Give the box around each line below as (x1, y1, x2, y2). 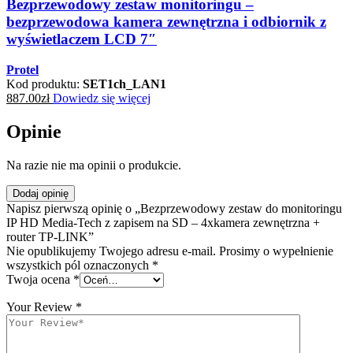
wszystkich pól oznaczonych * (6, 258, 158, 272)
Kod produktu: (6, 76, 83, 91)
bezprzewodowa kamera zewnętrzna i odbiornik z (6, 13, 326, 31)
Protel (6, 62, 39, 76)
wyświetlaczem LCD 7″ (6, 31, 157, 48)
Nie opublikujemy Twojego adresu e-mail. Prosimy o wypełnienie (6, 243, 333, 258)
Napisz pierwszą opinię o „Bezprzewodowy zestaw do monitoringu (6, 201, 342, 215)
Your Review (6, 299, 76, 314)
